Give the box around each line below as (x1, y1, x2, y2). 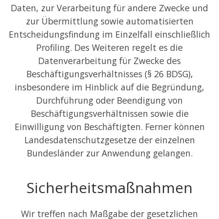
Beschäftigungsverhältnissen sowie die (30, 108, 189, 120)
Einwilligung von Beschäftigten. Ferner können (14, 121, 205, 133)
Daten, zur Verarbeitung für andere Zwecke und (11, 2, 208, 14)
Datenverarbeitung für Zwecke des (38, 55, 181, 67)
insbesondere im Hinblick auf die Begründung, (15, 81, 204, 93)
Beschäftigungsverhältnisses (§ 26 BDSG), (26, 68, 193, 80)
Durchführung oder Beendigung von (36, 94, 183, 107)
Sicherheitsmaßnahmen (26, 177, 193, 197)
